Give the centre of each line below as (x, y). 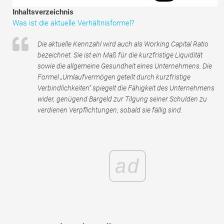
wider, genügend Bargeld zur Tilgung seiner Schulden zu (122, 99)
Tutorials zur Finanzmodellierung (73, 7)
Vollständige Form (49, 30)
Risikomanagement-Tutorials (67, 52)
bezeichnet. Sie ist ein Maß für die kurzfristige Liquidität (120, 55)
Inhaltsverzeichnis (43, 12)
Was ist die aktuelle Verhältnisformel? (73, 23)
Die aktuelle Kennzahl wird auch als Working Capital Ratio (123, 44)
